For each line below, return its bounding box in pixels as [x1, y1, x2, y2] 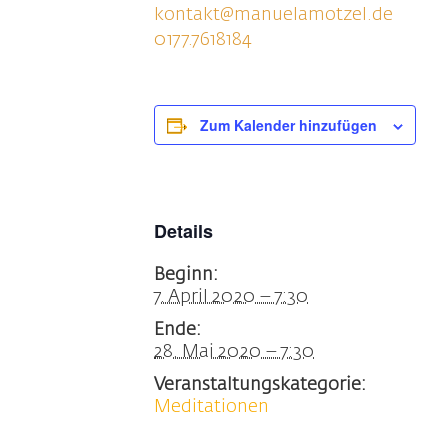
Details [154, 218, 214, 244]
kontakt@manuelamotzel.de [154, 6, 394, 24]
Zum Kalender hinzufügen [200, 115, 378, 135]
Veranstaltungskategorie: [154, 376, 367, 394]
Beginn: [154, 266, 219, 284]
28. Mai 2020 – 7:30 [154, 343, 316, 361]
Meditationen [154, 398, 270, 416]
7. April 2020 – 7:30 [154, 288, 310, 306]
